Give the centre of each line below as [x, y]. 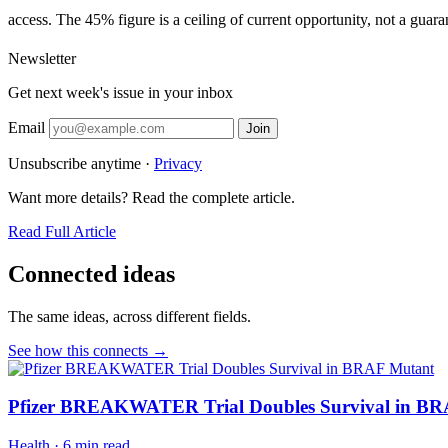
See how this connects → [88, 350]
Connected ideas [91, 273]
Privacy [178, 163]
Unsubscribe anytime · [81, 163]
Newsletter [42, 58]
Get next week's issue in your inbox [120, 92]
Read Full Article [62, 231]
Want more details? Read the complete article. [151, 197]
